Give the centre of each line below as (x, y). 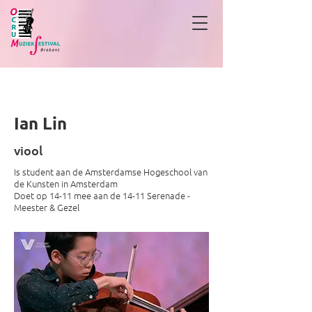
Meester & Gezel (47, 207)
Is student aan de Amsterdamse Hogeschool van (111, 172)
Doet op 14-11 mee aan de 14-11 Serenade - (102, 195)
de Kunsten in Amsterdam (66, 184)
